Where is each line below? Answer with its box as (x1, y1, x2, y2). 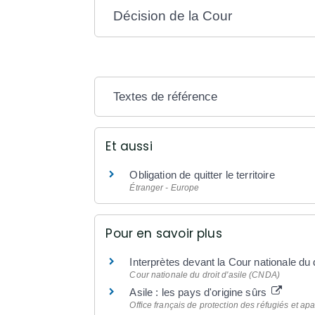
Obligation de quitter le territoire (129, 168, 275, 181)
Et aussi (105, 137, 153, 155)
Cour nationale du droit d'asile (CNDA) (129, 269, 280, 280)
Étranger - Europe (129, 182, 200, 193)
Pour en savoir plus (105, 224, 222, 242)
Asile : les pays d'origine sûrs (129, 285, 270, 298)
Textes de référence (113, 89, 218, 103)
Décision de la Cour (113, 8, 233, 23)
